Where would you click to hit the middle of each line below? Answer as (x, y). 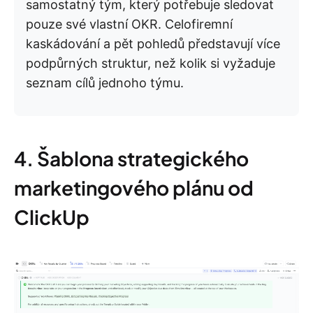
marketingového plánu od (134, 188)
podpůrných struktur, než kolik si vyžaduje (151, 64)
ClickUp (52, 217)
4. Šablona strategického (131, 159)
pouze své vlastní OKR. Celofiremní (129, 24)
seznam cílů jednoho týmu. (105, 83)
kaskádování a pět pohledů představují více (153, 44)
